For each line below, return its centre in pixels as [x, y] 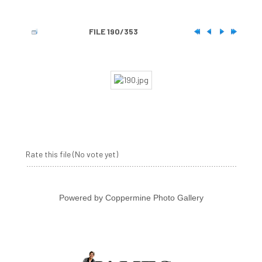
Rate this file [49, 154]
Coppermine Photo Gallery [154, 198]
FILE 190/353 [113, 32]
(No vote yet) [95, 154]
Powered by [82, 198]
